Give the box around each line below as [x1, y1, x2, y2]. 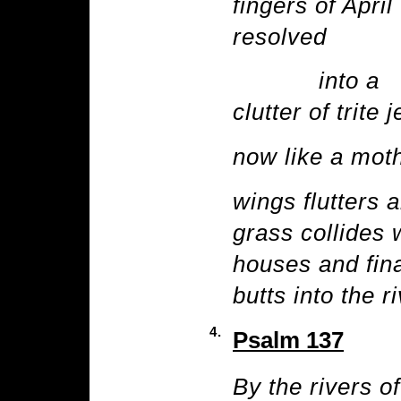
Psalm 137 [233, 328, 344, 353]
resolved [233, 23, 327, 49]
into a [233, 68, 380, 94]
